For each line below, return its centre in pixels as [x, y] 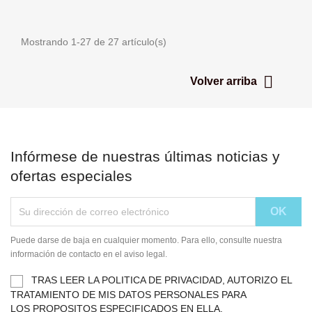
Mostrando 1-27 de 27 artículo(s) [94, 42]
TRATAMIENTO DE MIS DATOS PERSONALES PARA [128, 294]
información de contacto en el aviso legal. [89, 255]
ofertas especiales [71, 176]
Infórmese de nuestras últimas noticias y [145, 157]
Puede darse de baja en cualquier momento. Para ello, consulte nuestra [146, 241]
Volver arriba [225, 81]
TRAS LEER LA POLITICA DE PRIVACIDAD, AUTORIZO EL [162, 280]
